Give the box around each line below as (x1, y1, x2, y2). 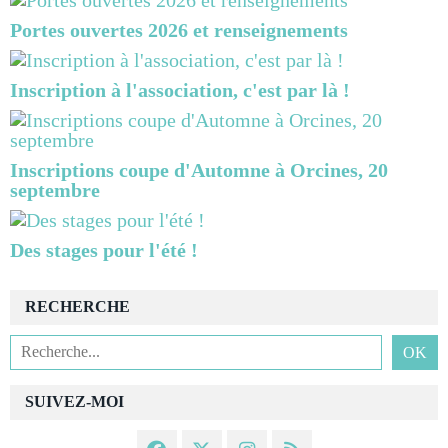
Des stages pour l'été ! (10, 238, 198, 261)
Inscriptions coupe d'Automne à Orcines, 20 (10, 158, 388, 181)
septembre (10, 178, 100, 201)
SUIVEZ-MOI (25, 392, 124, 411)
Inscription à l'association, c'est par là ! (10, 78, 350, 101)
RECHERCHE (25, 297, 130, 316)
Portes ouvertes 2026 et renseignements (10, 18, 348, 41)
